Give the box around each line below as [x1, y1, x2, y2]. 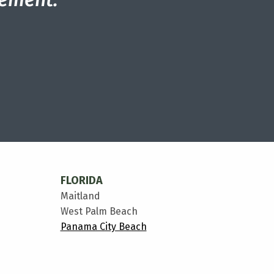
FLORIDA [60, 173, 103, 187]
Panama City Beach [60, 220, 147, 232]
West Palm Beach [60, 205, 138, 217]
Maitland [60, 190, 100, 202]
